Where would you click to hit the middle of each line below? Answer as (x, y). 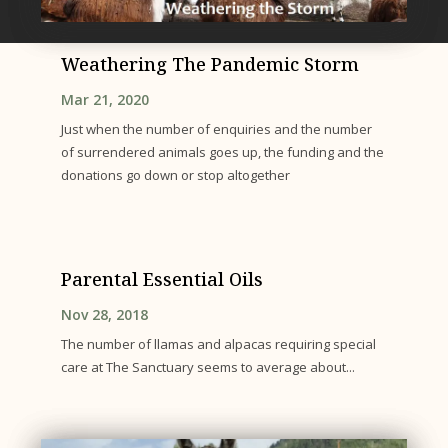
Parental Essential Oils (162, 278)
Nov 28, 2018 (105, 314)
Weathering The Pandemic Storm (210, 64)
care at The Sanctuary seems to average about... (208, 366)
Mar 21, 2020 (105, 100)
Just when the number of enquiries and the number (217, 129)
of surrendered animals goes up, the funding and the (223, 152)
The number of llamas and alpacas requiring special (219, 343)
